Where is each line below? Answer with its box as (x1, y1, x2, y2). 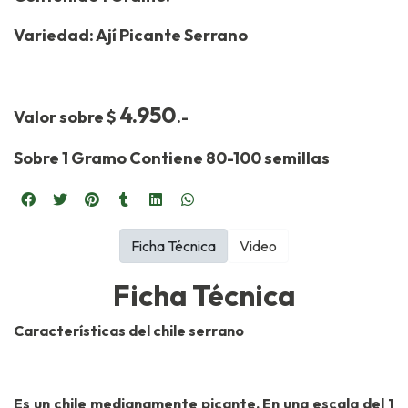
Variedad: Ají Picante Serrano (14, 25, 248, 46)
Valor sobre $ (14, 107, 119, 128)
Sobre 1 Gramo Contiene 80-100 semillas (14, 148, 330, 169)
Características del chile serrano (14, 321, 244, 341)
